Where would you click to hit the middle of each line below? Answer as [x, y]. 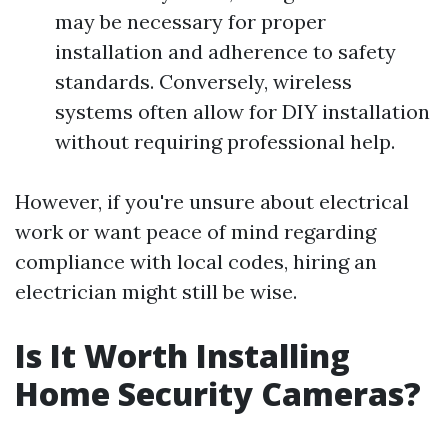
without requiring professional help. [225, 141]
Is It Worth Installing [182, 355]
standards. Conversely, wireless [203, 81]
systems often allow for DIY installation [242, 111]
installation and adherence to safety [225, 51]
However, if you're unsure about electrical [212, 201]
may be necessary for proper [190, 21]
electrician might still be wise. [156, 291]
